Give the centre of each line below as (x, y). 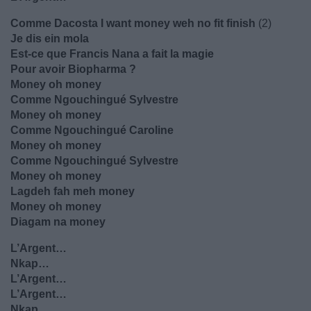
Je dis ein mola (50, 39)
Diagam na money (58, 222)
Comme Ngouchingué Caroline (92, 130)
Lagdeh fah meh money (73, 191)
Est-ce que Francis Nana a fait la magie (112, 54)
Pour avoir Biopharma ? (73, 69)
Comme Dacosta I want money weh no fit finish (133, 23)
